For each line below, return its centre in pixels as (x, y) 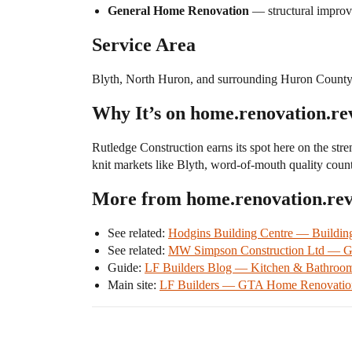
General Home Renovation (178, 11)
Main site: (134, 285)
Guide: (126, 268)
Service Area (144, 45)
